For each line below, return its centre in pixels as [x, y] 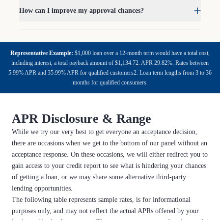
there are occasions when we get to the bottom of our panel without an [110, 143]
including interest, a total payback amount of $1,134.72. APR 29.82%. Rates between [110, 63]
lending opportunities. [42, 188]
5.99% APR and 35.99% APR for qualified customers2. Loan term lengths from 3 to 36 [110, 73]
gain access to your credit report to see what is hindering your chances [109, 166]
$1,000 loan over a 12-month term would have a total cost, [141, 53]
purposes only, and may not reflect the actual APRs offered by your [105, 211]
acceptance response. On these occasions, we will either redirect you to [110, 154]
